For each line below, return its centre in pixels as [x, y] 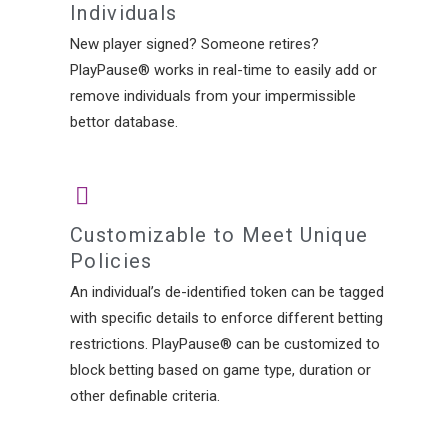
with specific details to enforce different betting [226, 318]
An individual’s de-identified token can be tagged [227, 292]
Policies [111, 261]
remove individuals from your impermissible [213, 95]
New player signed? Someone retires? [194, 43]
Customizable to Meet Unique [219, 235]
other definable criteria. [145, 396]
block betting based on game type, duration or [220, 370]
